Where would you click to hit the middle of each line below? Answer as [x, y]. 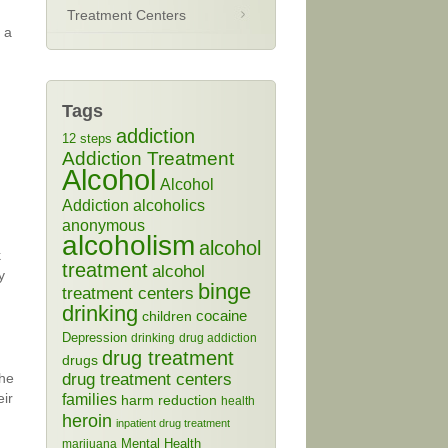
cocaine [221, 315]
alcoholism [128, 245]
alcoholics [169, 205]
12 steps [87, 138]
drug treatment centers [147, 379]
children [167, 316]
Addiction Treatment [148, 158]
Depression [94, 337]
